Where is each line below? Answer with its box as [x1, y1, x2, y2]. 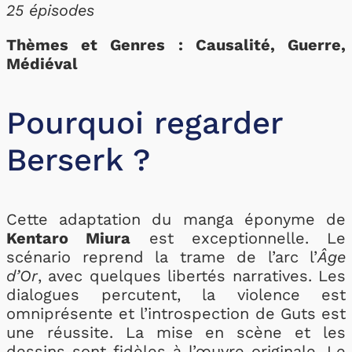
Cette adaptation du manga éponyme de [6, 210, 346, 229]
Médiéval [6, 54, 78, 73]
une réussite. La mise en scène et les [6, 323, 346, 342]
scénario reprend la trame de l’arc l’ [6, 247, 317, 266]
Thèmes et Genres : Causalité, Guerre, [6, 35, 346, 54]
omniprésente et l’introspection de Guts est [6, 304, 346, 323]
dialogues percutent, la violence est [6, 285, 346, 304]
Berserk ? [6, 141, 150, 178]
